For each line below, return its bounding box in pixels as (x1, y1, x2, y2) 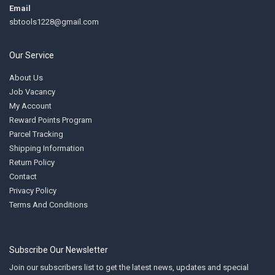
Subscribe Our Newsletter (9, 244, 108, 255)
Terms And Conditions (9, 199, 88, 209)
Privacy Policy (9, 185, 56, 195)
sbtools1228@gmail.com (9, 17, 99, 26)
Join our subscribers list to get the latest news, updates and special (9, 262, 249, 272)
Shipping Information (9, 143, 84, 153)
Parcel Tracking (9, 129, 63, 139)
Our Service (9, 50, 54, 60)
